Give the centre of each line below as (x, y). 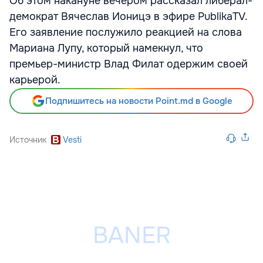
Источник (28, 140)
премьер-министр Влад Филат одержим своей (129, 64)
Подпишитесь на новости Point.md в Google (139, 101)
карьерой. (35, 80)
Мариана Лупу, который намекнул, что (106, 48)
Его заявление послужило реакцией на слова (126, 32)
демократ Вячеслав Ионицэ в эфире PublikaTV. (128, 16)
